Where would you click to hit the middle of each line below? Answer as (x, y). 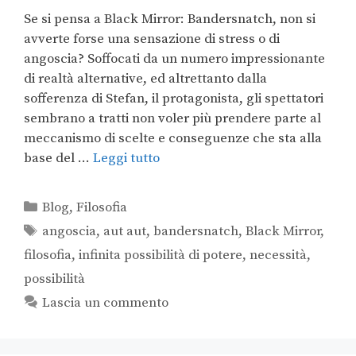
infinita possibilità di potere (161, 255)
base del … (58, 158)
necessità (278, 255)
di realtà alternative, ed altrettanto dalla (145, 78)
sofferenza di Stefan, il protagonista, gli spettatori (174, 98)
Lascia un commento (106, 302)
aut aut (125, 231)
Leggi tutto (126, 158)
